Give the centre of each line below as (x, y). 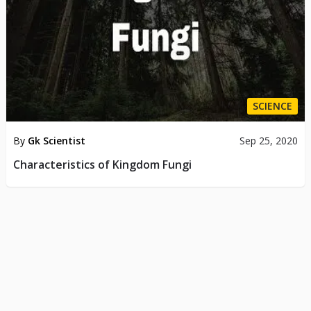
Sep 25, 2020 (269, 141)
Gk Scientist (56, 141)
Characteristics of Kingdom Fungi (102, 165)
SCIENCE (273, 106)
